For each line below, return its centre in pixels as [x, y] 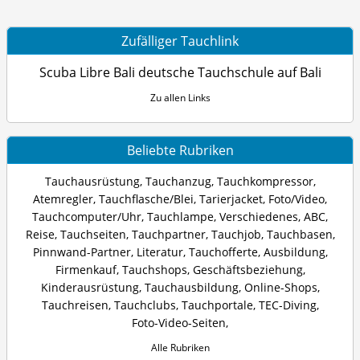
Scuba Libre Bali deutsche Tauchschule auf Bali [180, 72]
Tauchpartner [168, 235]
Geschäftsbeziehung [247, 270]
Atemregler [63, 199]
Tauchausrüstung [92, 182]
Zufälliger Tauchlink [180, 41]
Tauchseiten [93, 235]
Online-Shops [280, 288]
